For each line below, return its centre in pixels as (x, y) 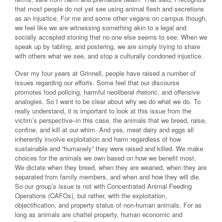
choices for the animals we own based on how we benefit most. (106, 158)
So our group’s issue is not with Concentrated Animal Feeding (103, 186)
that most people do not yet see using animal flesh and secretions (110, 8)
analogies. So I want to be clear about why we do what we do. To (108, 101)
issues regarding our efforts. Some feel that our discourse (97, 82)
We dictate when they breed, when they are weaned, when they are (111, 167)
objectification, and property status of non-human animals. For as (108, 205)
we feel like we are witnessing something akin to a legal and (101, 27)
